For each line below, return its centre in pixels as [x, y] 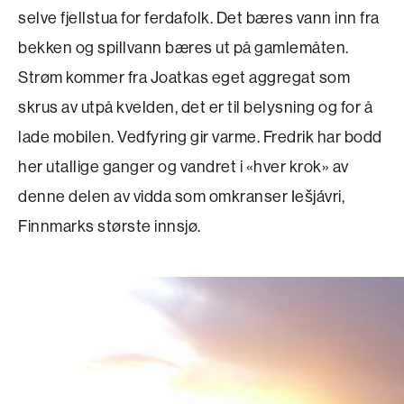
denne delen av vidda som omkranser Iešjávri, [181, 197]
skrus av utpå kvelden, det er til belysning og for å [195, 107]
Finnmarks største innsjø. [110, 226]
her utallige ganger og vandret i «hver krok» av [184, 167]
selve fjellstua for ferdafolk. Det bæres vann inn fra [199, 18]
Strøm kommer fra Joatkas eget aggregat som [184, 78]
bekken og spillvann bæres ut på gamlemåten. [184, 48]
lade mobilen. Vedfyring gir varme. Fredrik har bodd [200, 137]
